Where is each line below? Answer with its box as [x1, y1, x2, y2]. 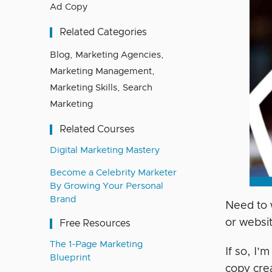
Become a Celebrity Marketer [50, 168, 177, 177]
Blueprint [50, 253, 90, 262]
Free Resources [59, 219, 131, 228]
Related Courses [59, 124, 135, 134]
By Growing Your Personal [50, 182, 163, 191]
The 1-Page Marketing [50, 240, 143, 249]
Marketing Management [50, 67, 152, 76]
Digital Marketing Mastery [50, 146, 160, 155]
